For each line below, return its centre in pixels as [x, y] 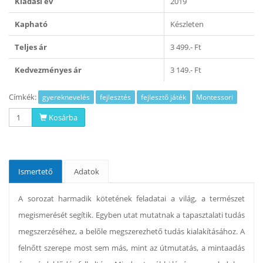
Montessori [215, 97]
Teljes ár [31, 47]
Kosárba [62, 118]
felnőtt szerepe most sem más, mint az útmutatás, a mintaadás [131, 248]
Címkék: [23, 97]
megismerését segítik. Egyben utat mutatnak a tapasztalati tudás [131, 215]
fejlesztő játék [163, 97]
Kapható [31, 24]
